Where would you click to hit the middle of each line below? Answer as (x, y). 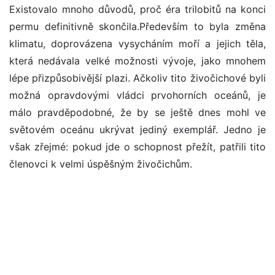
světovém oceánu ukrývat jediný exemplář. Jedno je (137, 130)
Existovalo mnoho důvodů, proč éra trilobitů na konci (137, 10)
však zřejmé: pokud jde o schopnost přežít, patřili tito (137, 147)
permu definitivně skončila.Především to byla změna (137, 27)
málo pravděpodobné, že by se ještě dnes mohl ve (137, 113)
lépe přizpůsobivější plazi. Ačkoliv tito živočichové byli (137, 78)
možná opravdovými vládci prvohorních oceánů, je (137, 95)
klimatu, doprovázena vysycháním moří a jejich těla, (137, 44)
